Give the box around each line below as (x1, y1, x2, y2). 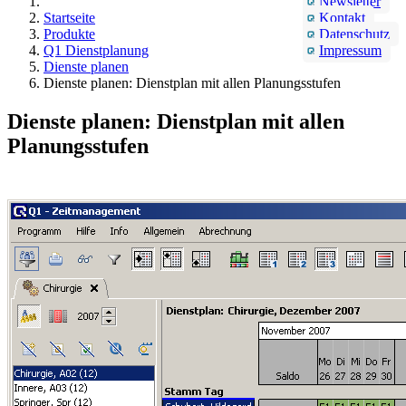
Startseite (43, 9, 95, 25)
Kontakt (319, 9, 365, 25)
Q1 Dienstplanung (43, 42, 149, 58)
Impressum (319, 42, 382, 58)
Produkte (43, 25, 95, 42)
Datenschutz (319, 25, 390, 42)
